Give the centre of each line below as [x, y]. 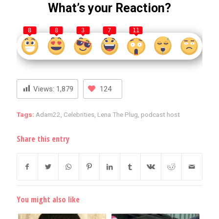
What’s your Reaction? [109, 8]
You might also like [48, 199]
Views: [44, 89]
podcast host [160, 114]
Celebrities [79, 114]
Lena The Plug [117, 114]
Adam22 [48, 114]
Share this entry [43, 139]
